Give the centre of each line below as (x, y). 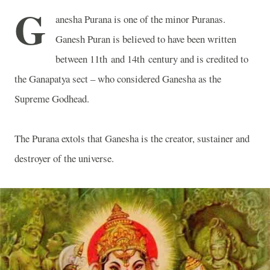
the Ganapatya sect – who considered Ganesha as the (118, 79)
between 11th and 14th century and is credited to (152, 59)
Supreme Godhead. (52, 99)
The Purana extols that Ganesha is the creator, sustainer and (132, 138)
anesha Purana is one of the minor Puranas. (140, 19)
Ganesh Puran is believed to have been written (146, 39)
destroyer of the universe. (64, 158)
